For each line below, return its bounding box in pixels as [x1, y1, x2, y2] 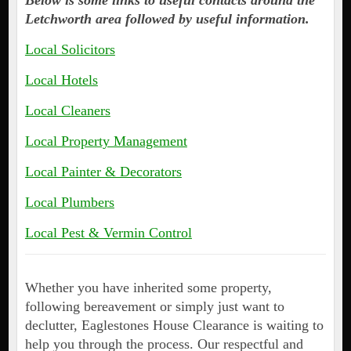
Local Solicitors [24, 42, 115, 58]
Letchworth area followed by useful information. [24, 11, 309, 27]
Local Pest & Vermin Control [24, 225, 192, 241]
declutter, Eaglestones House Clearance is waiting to [24, 317, 324, 334]
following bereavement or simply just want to [24, 299, 284, 315]
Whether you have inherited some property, [24, 280, 272, 296]
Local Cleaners [24, 103, 110, 119]
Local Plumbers [24, 194, 114, 211]
